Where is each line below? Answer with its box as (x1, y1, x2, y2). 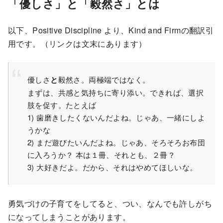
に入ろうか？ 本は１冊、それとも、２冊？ (27, 149, 175, 160)
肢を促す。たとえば (27, 100, 97, 111)
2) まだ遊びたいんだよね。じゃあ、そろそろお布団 (27, 137, 205, 148)
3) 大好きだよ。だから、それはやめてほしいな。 (27, 162, 198, 173)
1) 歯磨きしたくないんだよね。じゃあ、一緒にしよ (27, 112, 205, 123)
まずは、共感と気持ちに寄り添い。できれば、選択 (27, 87, 204, 98)
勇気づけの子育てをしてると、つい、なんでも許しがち (8, 198, 212, 210)
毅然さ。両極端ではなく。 (58, 74, 150, 85)
